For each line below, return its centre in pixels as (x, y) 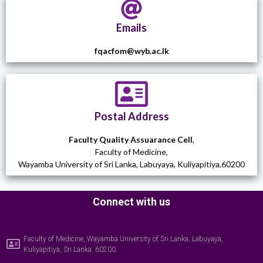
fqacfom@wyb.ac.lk (131, 50)
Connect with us (131, 201)
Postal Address (131, 116)
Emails (131, 27)
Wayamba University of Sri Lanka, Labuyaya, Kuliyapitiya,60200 (131, 164)
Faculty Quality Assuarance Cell (131, 139)
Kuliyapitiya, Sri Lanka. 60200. (70, 249)
